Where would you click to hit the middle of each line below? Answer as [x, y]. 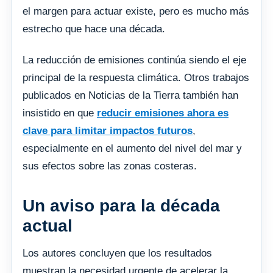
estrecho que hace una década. [94, 29]
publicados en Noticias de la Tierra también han [130, 95]
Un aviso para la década [121, 205]
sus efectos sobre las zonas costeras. [110, 166]
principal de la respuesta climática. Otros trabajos [136, 77]
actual [48, 225]
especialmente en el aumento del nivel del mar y [132, 148]
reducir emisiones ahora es [163, 113]
